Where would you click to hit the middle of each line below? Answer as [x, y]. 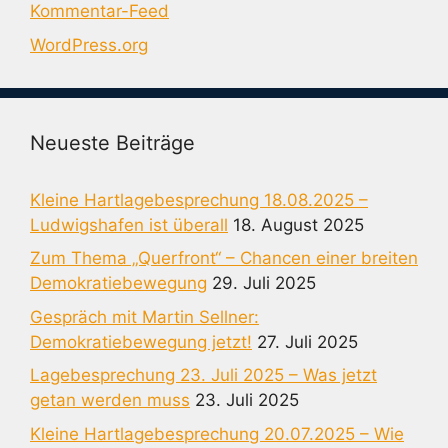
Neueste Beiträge [112, 142]
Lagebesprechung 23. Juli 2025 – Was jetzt [203, 375]
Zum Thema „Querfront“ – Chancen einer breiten [224, 258]
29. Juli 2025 [264, 283]
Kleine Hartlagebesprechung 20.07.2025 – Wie [217, 433]
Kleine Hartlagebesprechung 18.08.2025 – [199, 199]
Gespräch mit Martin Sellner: [144, 316]
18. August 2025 [298, 224]
